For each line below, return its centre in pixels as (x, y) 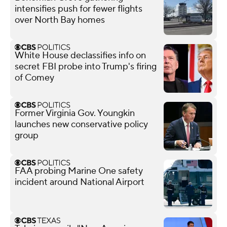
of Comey (34, 78)
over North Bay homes (60, 20)
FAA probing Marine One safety (79, 171)
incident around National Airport (80, 182)
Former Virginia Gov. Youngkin (75, 113)
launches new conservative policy (81, 124)
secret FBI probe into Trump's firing (86, 66)
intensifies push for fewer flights (79, 9)
